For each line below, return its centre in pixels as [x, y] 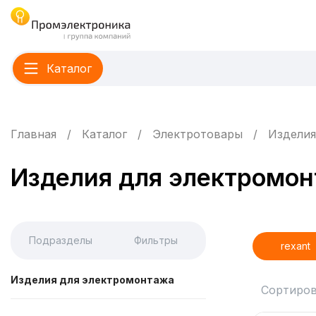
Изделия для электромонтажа [92, 280]
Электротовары [197, 134]
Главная [34, 134]
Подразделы [60, 240]
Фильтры [156, 240]
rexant [296, 246]
